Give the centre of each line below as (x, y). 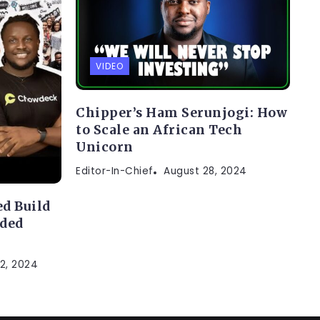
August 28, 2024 (205, 171)
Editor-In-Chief (115, 171)
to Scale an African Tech (159, 130)
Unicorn (105, 147)
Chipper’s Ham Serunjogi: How (181, 112)
